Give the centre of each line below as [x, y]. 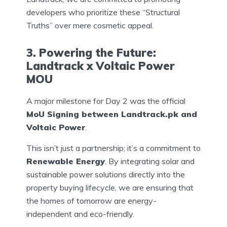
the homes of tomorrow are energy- [91, 201]
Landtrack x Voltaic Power [101, 66]
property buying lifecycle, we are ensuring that [110, 188]
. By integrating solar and [150, 161]
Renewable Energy [66, 161]
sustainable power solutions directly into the [106, 175]
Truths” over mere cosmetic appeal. [90, 25]
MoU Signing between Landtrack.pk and [112, 114]
